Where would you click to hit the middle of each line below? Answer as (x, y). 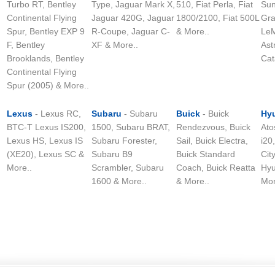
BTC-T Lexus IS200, (46, 127)
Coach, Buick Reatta (216, 168)
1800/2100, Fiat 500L (218, 18)
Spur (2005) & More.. (48, 85)
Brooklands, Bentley (45, 58)
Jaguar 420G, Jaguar (133, 18)
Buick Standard (206, 154)
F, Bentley (26, 45)
